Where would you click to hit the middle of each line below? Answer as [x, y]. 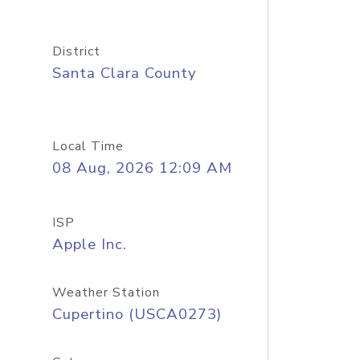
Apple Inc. [89, 244]
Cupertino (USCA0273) [137, 314]
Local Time [88, 146]
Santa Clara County [124, 73]
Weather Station [106, 292]
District [76, 51]
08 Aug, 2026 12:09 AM [142, 168]
